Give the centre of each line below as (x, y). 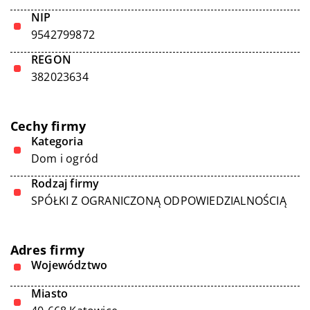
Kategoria (57, 141)
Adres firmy (48, 250)
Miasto (50, 293)
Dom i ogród (65, 158)
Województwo (70, 265)
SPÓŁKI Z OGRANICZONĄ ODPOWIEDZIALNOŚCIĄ (159, 201)
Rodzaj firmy (65, 183)
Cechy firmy (48, 126)
